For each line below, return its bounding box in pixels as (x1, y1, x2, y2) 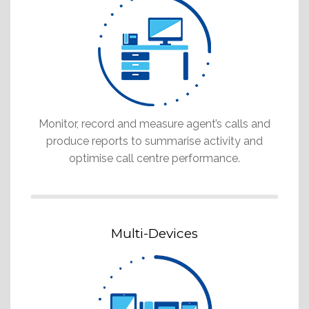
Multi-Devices (111, 225, 198, 241)
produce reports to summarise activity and (46, 134, 263, 148)
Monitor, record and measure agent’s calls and (39, 117, 270, 130)
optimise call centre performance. (69, 151, 240, 165)
